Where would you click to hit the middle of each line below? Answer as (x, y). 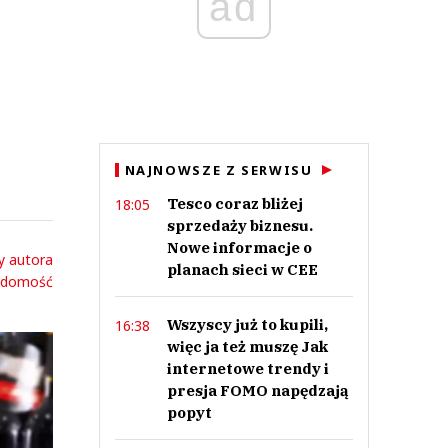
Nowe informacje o (239, 247)
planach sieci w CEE (242, 269)
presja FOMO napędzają (257, 390)
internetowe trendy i (247, 368)
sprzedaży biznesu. (239, 225)
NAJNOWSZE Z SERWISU (218, 170)
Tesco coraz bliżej (234, 203)
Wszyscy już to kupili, (247, 324)
